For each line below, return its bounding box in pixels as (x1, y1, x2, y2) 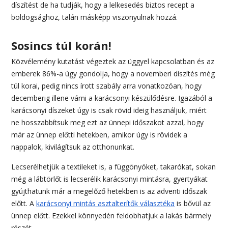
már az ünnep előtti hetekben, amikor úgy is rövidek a (11, 129, 188, 139)
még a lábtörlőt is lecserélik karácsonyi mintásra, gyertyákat (11, 174, 208, 184)
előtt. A (11, 198, 35, 208)
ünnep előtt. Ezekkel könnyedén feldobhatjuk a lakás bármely (11, 210, 212, 220)
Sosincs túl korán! (11, 37, 112, 53)
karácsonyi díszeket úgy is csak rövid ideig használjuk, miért (11, 105, 207, 115)
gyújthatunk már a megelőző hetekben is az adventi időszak (11, 186, 208, 196)
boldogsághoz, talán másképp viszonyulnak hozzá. (11, 12, 178, 22)
